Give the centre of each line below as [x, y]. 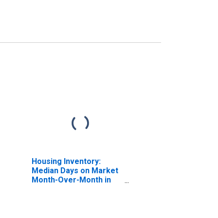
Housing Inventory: [66, 161]
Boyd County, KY [61, 189]
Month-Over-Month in [71, 180]
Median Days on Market [75, 170]
